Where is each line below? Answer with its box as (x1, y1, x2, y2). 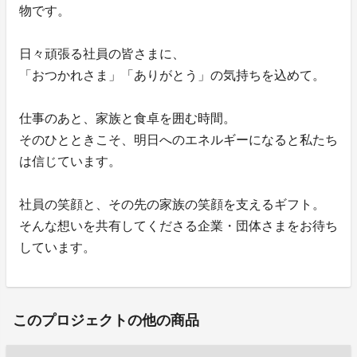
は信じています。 (19, 155, 121, 169)
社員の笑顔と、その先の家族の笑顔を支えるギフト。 (19, 198, 325, 212)
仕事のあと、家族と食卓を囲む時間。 (19, 112, 236, 126)
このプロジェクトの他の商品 (13, 312, 199, 329)
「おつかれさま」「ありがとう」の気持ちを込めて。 (19, 69, 325, 83)
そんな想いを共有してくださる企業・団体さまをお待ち (19, 219, 338, 233)
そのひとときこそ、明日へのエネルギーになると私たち (19, 133, 338, 147)
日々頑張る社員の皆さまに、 (19, 47, 185, 61)
